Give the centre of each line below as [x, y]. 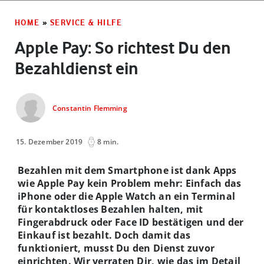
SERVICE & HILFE [86, 22]
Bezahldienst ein [77, 68]
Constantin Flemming [90, 108]
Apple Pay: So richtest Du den [123, 47]
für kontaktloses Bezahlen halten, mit [110, 209]
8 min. [108, 141]
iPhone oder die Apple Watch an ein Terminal [127, 196]
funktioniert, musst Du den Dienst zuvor [116, 248]
